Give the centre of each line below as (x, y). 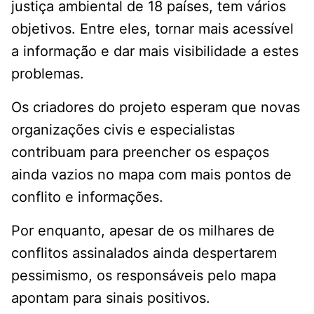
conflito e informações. (87, 197)
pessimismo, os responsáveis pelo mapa (144, 276)
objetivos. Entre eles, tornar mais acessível (152, 29)
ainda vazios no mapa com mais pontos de (151, 175)
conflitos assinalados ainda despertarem (144, 253)
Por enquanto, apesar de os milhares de (143, 231)
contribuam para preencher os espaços (140, 152)
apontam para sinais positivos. (111, 298)
